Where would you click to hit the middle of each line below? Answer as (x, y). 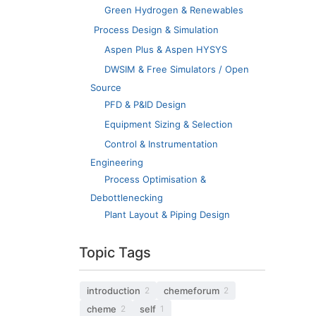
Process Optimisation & (155, 179)
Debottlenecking (127, 197)
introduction (114, 290)
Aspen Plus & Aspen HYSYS (166, 49)
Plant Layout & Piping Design (167, 214)
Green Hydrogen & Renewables (174, 10)
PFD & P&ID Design (145, 104)
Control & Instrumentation (161, 144)
